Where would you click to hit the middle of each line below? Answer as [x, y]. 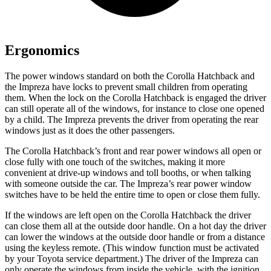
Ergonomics [42, 51]
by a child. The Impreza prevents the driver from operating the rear [132, 120]
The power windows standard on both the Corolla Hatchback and [130, 76]
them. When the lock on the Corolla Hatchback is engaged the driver [135, 98]
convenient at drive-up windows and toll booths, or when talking [128, 173]
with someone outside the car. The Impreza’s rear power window [128, 184]
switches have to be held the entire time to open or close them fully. [132, 195]
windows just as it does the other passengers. [90, 131]
